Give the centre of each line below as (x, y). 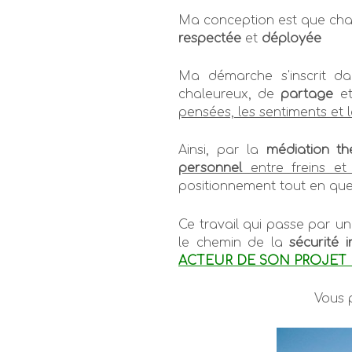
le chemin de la (234, 242)
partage (307, 95)
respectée (210, 39)
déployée (291, 39)
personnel (210, 169)
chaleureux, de (230, 95)
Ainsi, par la (222, 150)
